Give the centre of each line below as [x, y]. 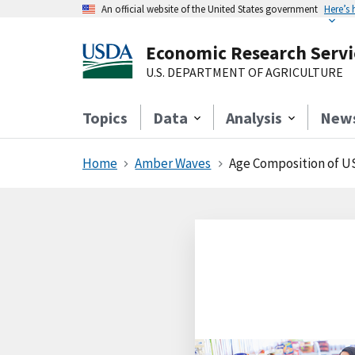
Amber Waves [173, 163]
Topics [105, 118]
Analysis [254, 118]
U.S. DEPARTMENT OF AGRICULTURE [244, 72]
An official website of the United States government [210, 9]
